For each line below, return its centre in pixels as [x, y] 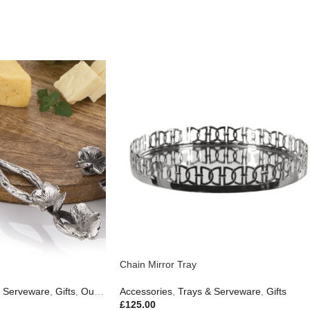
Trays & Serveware [219, 291]
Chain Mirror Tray [158, 264]
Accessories [146, 291]
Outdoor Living [87, 291]
